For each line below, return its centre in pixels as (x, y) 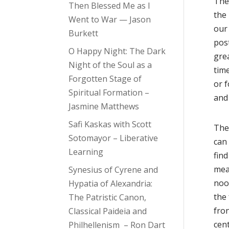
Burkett (84, 33)
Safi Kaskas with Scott (110, 124)
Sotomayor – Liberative (113, 138)
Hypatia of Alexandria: (111, 184)
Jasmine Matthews (104, 107)
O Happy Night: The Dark (117, 51)
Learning (86, 152)
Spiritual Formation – (109, 93)
